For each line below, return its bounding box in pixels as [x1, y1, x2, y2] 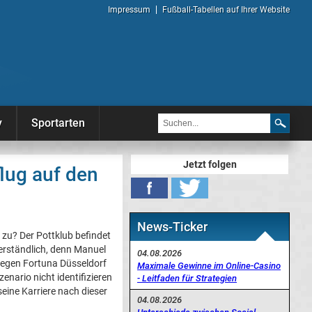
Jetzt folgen [182, 159, 237, 170]
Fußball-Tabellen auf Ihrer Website [162, 5, 290, 15]
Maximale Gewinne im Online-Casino [137, 260, 281, 271]
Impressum [108, 5, 150, 15]
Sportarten [31, 116, 85, 130]
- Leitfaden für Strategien [137, 272, 237, 283]
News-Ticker [137, 219, 208, 234]
